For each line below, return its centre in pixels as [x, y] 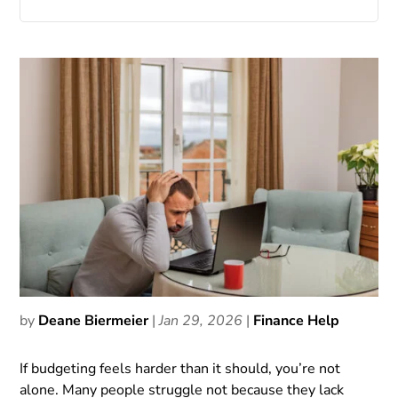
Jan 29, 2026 [201, 320]
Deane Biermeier [94, 320]
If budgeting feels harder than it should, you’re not [180, 368]
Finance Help [297, 320]
